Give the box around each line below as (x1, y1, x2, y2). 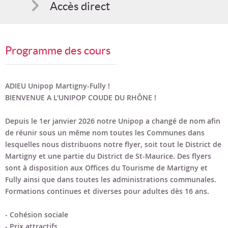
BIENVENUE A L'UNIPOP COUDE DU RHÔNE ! (5, 93, 156, 102)
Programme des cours (5, 44, 111, 56)
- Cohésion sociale (5, 210, 68, 219)
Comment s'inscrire (50, 26, 146, 38)
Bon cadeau (50, 78, 106, 90)
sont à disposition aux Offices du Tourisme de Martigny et (5, 163, 208, 173)
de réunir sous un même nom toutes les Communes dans (5, 128, 205, 137)
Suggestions (50, 52, 109, 64)
